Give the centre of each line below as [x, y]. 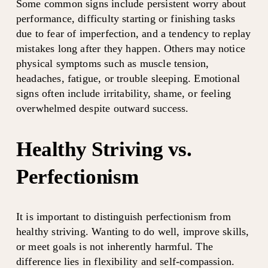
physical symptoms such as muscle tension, [112, 63]
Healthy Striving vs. [104, 149]
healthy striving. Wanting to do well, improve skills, [133, 231]
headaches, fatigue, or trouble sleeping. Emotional [128, 78]
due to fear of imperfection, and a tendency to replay [133, 33]
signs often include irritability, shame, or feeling [124, 93]
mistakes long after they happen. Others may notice [130, 48]
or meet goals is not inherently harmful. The [114, 246]
